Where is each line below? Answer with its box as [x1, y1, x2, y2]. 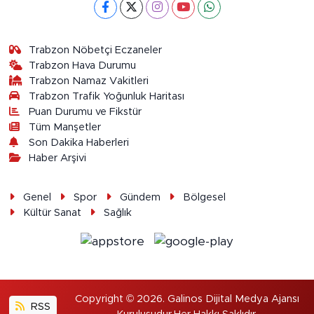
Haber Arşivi [29, 152, 87, 163]
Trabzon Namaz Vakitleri [29, 75, 149, 86]
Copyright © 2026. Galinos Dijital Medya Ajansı [74, 294, 299, 305]
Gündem [119, 191, 161, 203]
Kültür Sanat [22, 207, 81, 218]
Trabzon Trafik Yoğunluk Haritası [29, 90, 185, 102]
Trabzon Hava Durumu [29, 60, 137, 71]
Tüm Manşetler [29, 121, 102, 132]
